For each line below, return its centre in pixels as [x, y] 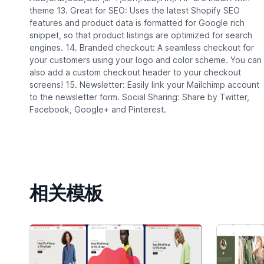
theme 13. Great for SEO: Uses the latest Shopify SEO [134, 11]
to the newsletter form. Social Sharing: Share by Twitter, [139, 97]
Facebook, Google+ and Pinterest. [98, 110]
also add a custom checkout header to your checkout [135, 72]
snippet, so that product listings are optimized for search [141, 35]
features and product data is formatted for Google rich [137, 23]
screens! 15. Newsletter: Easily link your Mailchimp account [144, 85]
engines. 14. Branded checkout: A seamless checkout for [141, 48]
